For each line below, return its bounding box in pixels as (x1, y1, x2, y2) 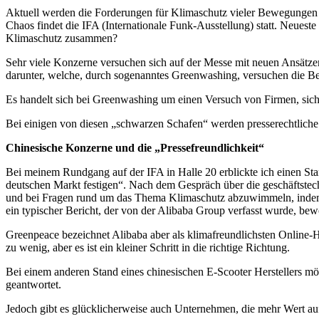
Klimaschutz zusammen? (6, 31, 117, 44)
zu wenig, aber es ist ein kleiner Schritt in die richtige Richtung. (6, 241, 290, 253)
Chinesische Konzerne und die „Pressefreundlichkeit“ (6, 141, 264, 154)
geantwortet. (6, 278, 61, 291)
